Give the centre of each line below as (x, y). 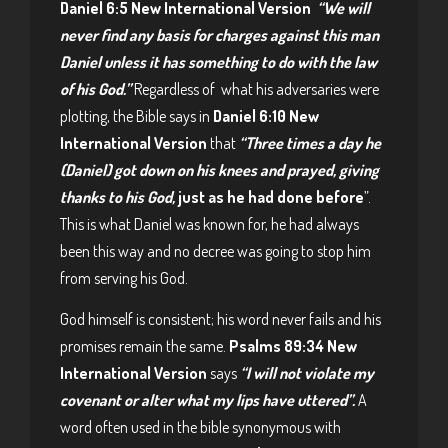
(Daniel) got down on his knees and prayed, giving (219, 170)
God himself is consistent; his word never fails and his (220, 318)
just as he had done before (271, 197)
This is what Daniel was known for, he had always (209, 224)
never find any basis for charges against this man (219, 35)
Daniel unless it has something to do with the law (218, 62)
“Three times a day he (310, 143)
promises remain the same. (144, 345)
